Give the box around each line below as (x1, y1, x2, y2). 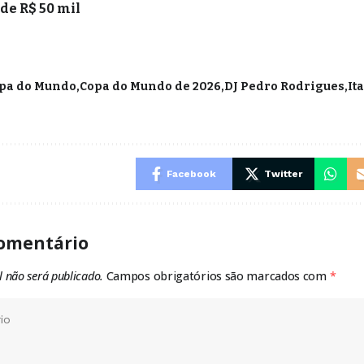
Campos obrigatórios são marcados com (106, 267, 330, 284)
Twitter (264, 167, 303, 180)
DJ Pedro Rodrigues (224, 79, 345, 93)
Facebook (166, 167, 216, 180)
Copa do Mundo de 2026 (80, 79, 222, 93)
